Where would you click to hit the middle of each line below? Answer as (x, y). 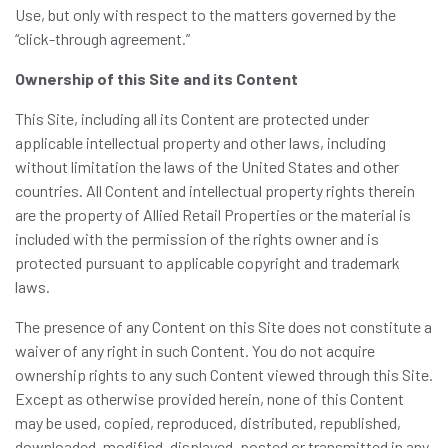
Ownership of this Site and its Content (156, 78)
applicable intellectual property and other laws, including (200, 142)
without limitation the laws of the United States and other (207, 166)
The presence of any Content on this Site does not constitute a (223, 326)
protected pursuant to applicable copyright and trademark (207, 262)
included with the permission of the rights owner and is (197, 238)
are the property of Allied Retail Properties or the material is (213, 214)
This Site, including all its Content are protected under (192, 118)
